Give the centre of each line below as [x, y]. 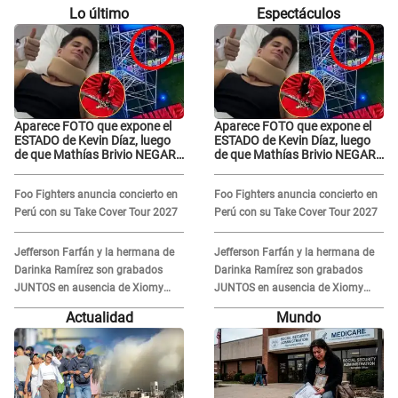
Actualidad [99, 318]
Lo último [99, 13]
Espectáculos [299, 13]
